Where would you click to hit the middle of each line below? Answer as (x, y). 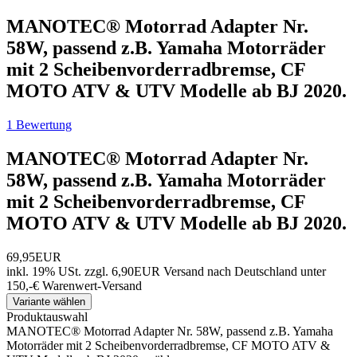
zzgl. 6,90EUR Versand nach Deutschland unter (205, 271)
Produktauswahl (47, 316)
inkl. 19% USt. (44, 271)
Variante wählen (49, 301)
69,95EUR (34, 257)
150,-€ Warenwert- (54, 285)
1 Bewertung (39, 124)
